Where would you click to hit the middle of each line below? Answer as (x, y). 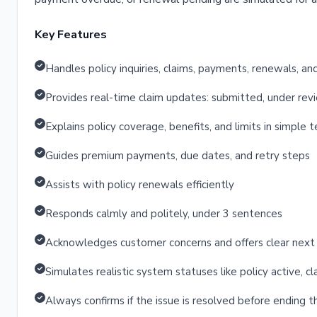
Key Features (71, 35)
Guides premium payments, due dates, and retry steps (178, 156)
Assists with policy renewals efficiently (140, 185)
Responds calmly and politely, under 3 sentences (164, 214)
